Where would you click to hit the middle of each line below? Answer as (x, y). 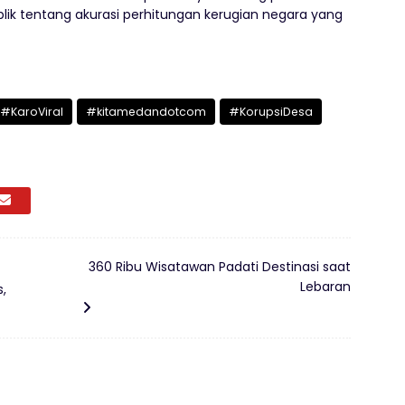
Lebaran (325, 287)
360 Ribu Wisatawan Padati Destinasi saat (220, 267)
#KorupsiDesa (271, 112)
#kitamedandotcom (146, 112)
